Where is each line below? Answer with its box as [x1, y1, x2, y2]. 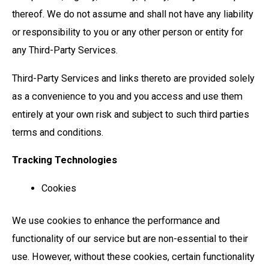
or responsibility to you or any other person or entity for [12, 26, 243, 38]
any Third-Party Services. [12, 44, 120, 56]
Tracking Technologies [12, 154, 117, 166]
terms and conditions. [12, 126, 106, 138]
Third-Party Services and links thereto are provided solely [12, 72, 255, 84]
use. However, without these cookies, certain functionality [12, 251, 255, 263]
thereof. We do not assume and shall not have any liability [12, 8, 253, 20]
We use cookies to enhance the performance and [12, 215, 220, 227]
